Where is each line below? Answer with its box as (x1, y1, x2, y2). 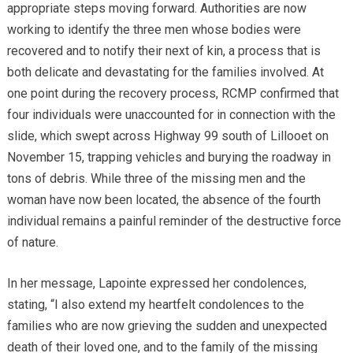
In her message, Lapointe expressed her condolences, (6, 275, 307, 291)
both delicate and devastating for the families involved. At (6, 64, 324, 80)
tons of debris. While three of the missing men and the (6, 170, 306, 186)
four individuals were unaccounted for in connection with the (6, 106, 336, 122)
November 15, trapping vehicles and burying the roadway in (6, 149, 331, 165)
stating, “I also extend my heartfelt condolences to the (6, 296, 304, 312)
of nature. (6, 234, 58, 250)
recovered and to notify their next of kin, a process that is (6, 43, 321, 58)
